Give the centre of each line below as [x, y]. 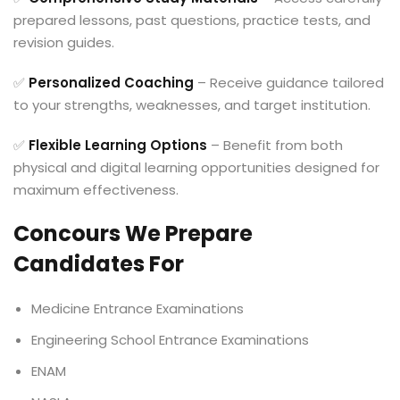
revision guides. [64, 42]
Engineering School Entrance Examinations [170, 340]
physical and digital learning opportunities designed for [196, 167]
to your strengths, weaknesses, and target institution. [192, 105]
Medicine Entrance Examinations [137, 308]
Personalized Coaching [111, 83]
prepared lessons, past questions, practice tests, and [192, 20]
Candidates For [99, 264]
